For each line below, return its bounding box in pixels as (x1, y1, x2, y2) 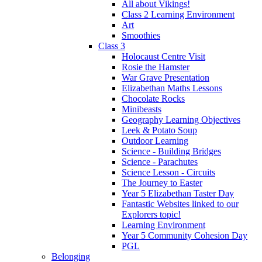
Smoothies (122, 30, 160, 41)
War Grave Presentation (122, 73, 209, 83)
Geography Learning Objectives (122, 115, 240, 125)
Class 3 (98, 41, 125, 51)
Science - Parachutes (122, 157, 198, 167)
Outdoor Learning (122, 136, 188, 146)
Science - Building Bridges (122, 146, 221, 157)
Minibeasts (122, 104, 161, 115)
